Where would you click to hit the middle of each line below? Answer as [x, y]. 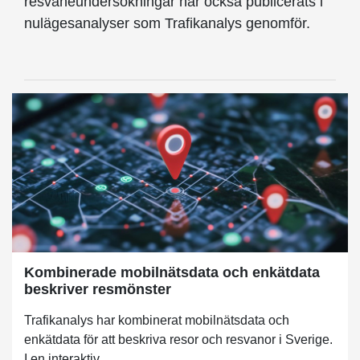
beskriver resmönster [98, 289]
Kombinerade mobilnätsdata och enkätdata [172, 272]
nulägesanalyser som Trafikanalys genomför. [167, 24]
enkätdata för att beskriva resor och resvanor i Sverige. [178, 339]
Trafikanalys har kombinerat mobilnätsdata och [157, 320]
